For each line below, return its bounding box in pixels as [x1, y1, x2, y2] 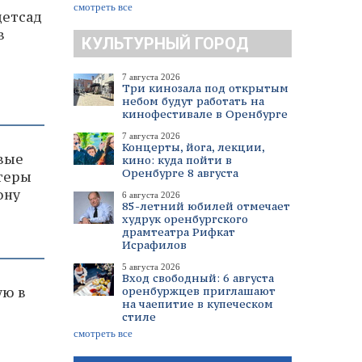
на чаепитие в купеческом [122, 297, 273, 311]
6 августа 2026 [122, 190, 180, 200]
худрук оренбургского [122, 212, 248, 226]
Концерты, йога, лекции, [122, 140, 264, 154]
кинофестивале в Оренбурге [122, 107, 288, 121]
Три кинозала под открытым [122, 81, 288, 95]
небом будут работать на [122, 94, 264, 108]
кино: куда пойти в [122, 153, 232, 167]
